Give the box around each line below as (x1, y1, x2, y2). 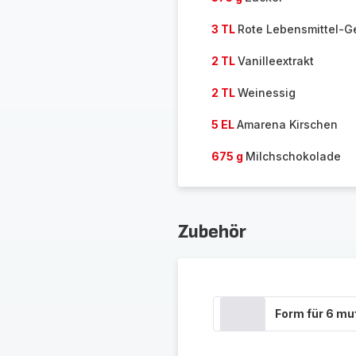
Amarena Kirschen (236, 118, 338, 131)
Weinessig (237, 86, 296, 99)
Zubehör (177, 220, 246, 243)
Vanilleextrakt (237, 54, 314, 68)
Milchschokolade (245, 149, 341, 163)
